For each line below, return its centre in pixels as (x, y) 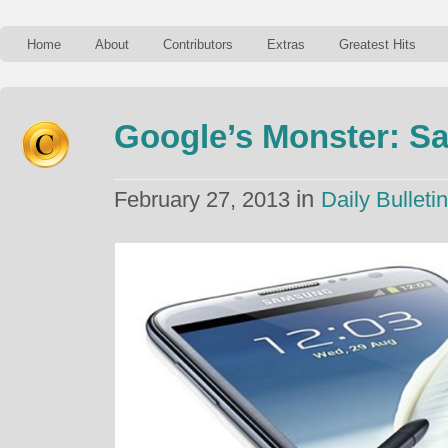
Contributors (198, 44)
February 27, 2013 (205, 199)
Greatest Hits (377, 44)
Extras (286, 44)
